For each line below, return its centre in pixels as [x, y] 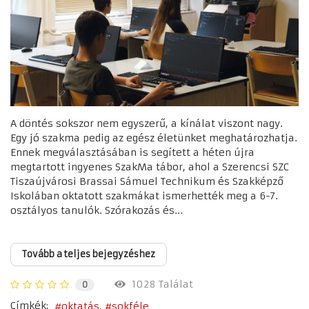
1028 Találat [159, 285]
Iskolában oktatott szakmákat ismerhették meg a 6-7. [144, 196]
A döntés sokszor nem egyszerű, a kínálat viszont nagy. [147, 123]
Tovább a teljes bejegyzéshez [89, 254]
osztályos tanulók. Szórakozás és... [97, 210]
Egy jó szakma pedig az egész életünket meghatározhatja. [154, 138]
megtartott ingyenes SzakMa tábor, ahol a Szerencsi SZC [150, 167]
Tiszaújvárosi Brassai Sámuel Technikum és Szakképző [147, 181]
